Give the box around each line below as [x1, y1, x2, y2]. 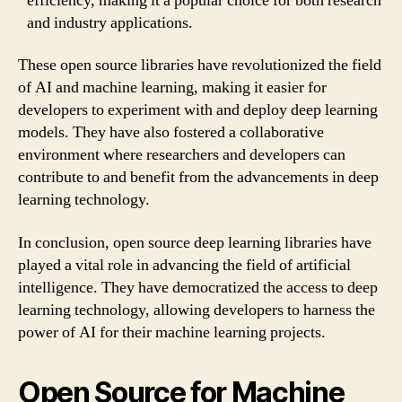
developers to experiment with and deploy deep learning [18, 100, 378, 120]
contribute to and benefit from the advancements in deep [18, 167, 379, 188]
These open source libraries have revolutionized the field [18, 55, 381, 75]
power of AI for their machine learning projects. [18, 321, 326, 343]
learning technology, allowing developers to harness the [18, 299, 375, 320]
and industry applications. [27, 12, 193, 33]
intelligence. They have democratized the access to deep [18, 276, 378, 298]
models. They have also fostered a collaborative [18, 122, 324, 143]
